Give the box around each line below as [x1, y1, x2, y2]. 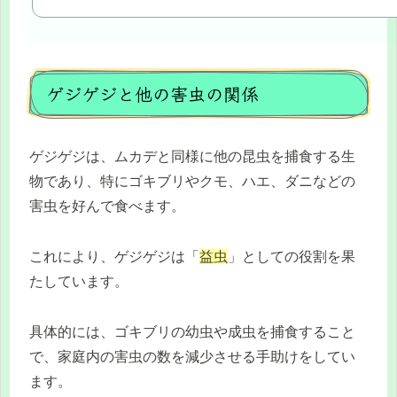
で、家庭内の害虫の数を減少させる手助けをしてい [29, 349, 355, 364]
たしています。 [29, 274, 128, 290]
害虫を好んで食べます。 [29, 198, 185, 214]
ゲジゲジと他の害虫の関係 [46, 81, 259, 107]
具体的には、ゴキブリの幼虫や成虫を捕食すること [29, 324, 355, 339]
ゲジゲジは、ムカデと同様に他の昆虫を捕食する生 [29, 149, 355, 165]
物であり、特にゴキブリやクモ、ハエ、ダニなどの [29, 174, 355, 190]
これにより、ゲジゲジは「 [29, 249, 199, 265]
